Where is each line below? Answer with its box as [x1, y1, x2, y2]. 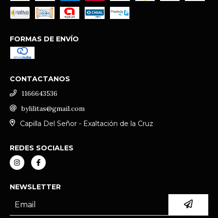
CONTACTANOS [10, 74, 70, 83]
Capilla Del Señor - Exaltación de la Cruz [19, 119, 153, 128]
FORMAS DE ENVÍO [10, 34, 79, 43]
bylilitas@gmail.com [21, 104, 85, 113]
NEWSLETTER [10, 182, 61, 192]
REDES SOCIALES [10, 144, 73, 153]
